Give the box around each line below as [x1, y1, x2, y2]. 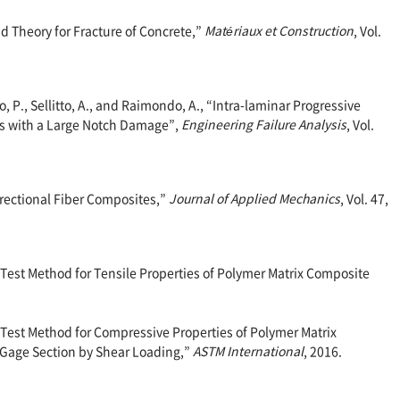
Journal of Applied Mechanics [169, 189, 340, 208]
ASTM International [193, 342, 304, 361]
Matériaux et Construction [204, 21, 354, 40]
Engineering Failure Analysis [181, 115, 346, 134]
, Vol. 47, [340, 189, 388, 208]
